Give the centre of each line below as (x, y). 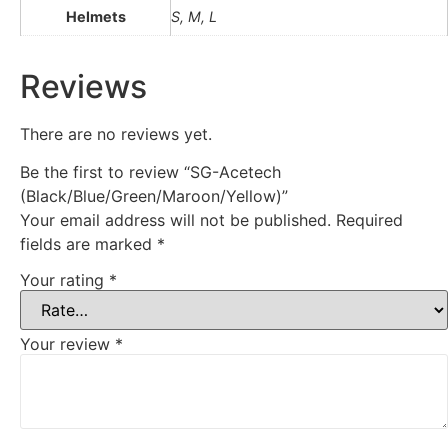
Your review (67, 343)
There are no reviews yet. (116, 133)
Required (369, 220)
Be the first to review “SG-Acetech (150, 172)
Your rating (64, 279)
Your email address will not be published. (175, 220)
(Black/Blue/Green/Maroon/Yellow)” (154, 196)
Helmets (95, 16)
